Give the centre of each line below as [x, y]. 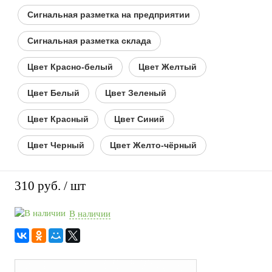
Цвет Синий [139, 119]
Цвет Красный [58, 119]
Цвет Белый [53, 93]
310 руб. [38, 186]
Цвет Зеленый [136, 93]
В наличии [90, 214]
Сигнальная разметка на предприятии [109, 14]
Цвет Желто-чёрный [153, 145]
